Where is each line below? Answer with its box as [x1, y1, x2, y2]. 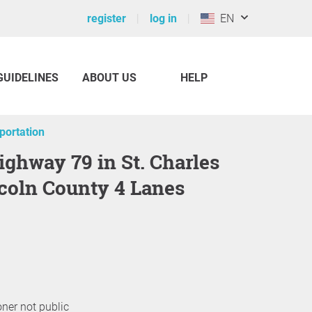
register [87, 12, 126, 25]
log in [150, 12, 177, 25]
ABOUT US [82, 71, 136, 84]
